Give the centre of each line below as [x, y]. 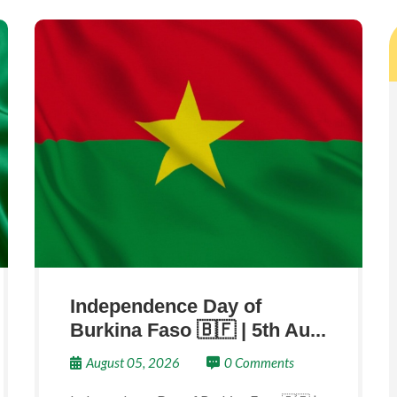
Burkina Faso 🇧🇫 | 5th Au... [198, 330]
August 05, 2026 [133, 362]
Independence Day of [166, 306]
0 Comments [259, 362]
